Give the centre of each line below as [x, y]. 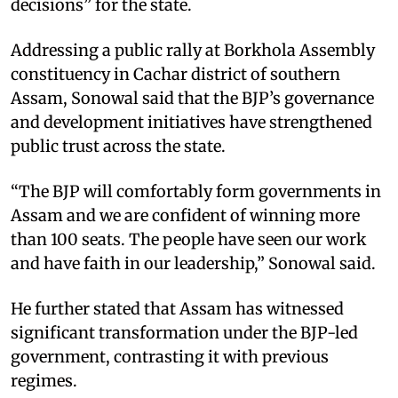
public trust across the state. [118, 146]
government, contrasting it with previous [170, 356]
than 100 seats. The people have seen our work [188, 239]
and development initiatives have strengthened [191, 122]
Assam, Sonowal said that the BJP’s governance [192, 98]
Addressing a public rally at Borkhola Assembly [193, 50]
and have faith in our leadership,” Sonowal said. [193, 263]
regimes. [44, 380]
